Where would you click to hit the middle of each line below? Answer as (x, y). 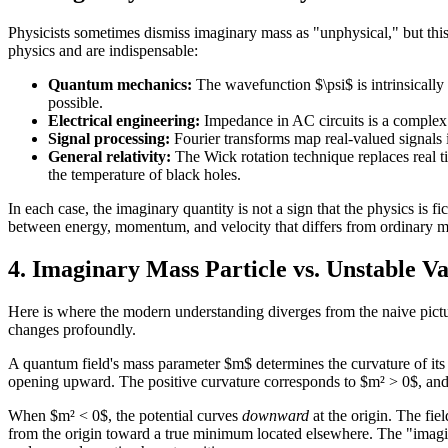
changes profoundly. (72, 330)
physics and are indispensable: (103, 51)
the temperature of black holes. (144, 175)
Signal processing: (109, 139)
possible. (75, 103)
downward (275, 416)
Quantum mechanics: (120, 85)
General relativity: (109, 157)
